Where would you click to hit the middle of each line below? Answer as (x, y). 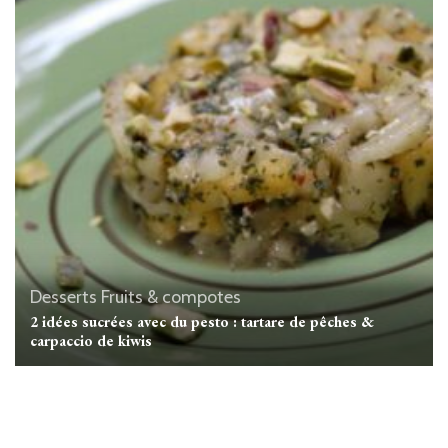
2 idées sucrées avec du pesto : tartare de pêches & (202, 321)
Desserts (63, 296)
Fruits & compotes (171, 296)
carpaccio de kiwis (91, 340)
